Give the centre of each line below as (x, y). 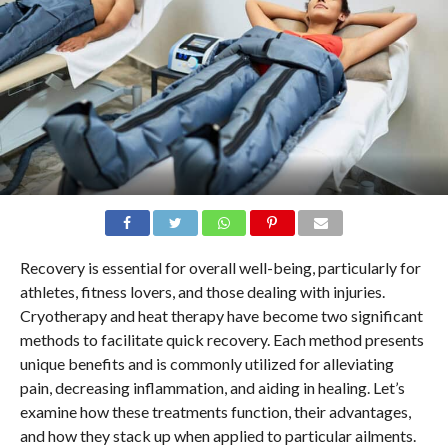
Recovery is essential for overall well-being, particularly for (220, 268)
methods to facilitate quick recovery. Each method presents (221, 340)
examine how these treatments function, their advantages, (215, 412)
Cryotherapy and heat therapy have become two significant (221, 316)
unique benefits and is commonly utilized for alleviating (206, 364)
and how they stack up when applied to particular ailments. (219, 436)
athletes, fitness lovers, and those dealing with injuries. (202, 292)
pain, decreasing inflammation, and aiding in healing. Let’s (212, 388)
